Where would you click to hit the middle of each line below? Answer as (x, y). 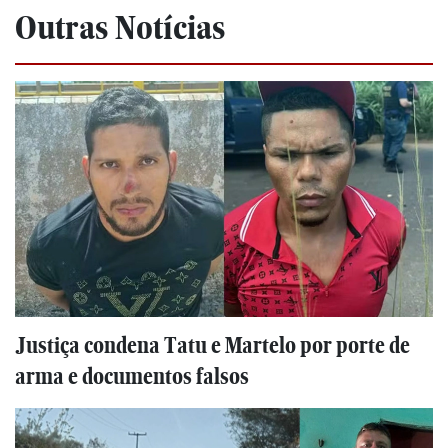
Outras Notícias (120, 28)
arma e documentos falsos (132, 377)
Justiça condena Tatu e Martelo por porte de (212, 346)
